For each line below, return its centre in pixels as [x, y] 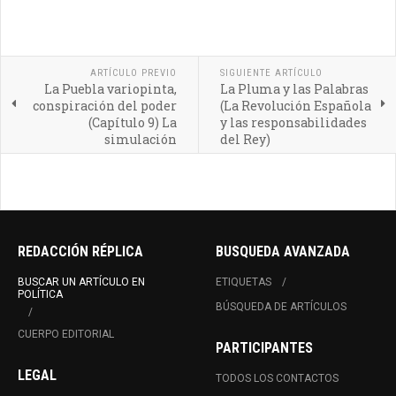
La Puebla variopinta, [110, 89]
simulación [140, 140]
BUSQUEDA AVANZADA [283, 252]
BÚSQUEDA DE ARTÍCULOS [281, 307]
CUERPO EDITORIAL [66, 335]
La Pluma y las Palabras [294, 89]
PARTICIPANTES [264, 348]
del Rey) [245, 140]
